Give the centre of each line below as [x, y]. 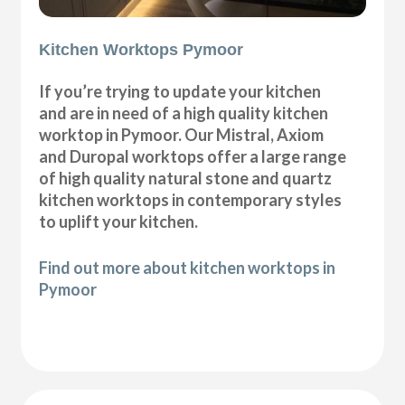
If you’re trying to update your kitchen [180, 92]
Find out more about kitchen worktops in [188, 268]
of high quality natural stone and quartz [186, 179]
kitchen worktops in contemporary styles [191, 200]
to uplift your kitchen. [119, 222]
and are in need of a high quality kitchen [184, 113]
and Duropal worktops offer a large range [193, 157]
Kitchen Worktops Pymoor [141, 50]
